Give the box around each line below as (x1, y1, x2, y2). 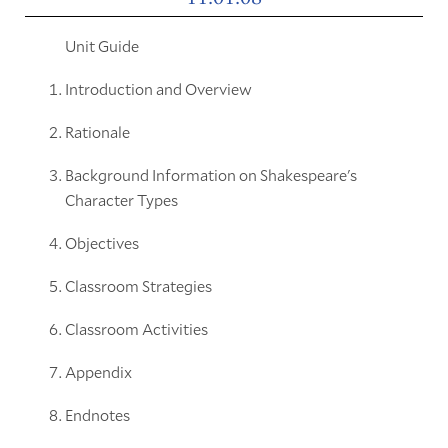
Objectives (64, 231, 139, 253)
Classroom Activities (64, 317, 208, 339)
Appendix (64, 360, 132, 382)
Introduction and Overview (64, 77, 252, 99)
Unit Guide (64, 34, 139, 56)
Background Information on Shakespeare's (64, 163, 357, 185)
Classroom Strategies (64, 274, 212, 296)
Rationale (64, 120, 130, 142)
